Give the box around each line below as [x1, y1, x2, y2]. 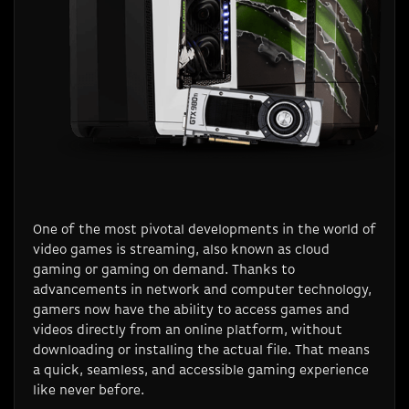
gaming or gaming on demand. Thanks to [33, 262, 295, 277]
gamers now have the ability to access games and [33, 302, 350, 317]
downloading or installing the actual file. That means [33, 342, 370, 357]
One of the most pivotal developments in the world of [33, 222, 376, 236]
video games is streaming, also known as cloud [33, 242, 330, 257]
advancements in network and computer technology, [33, 282, 372, 297]
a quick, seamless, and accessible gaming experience [33, 362, 369, 377]
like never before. [33, 383, 144, 397]
